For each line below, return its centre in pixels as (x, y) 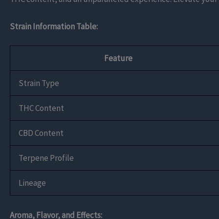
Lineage (32, 183)
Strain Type (39, 83)
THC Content (41, 108)
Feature (118, 58)
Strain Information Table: (54, 26)
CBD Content (41, 133)
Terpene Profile (46, 158)
